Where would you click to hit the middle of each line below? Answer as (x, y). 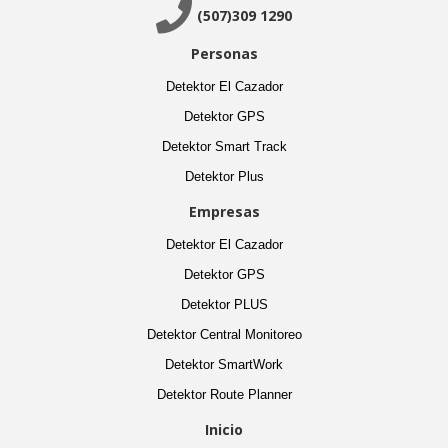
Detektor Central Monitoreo (224, 334)
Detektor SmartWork (224, 364)
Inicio (224, 429)
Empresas (224, 211)
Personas (224, 53)
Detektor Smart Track (224, 146)
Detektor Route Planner (224, 394)
